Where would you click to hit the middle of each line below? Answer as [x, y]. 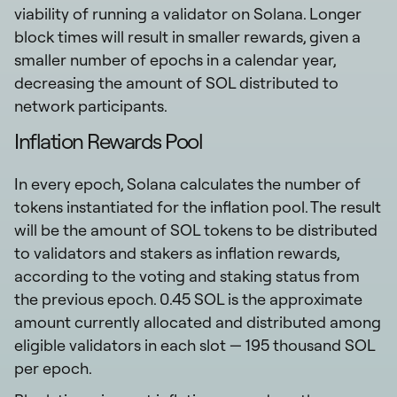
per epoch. [53, 368]
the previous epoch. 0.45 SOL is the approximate [188, 299]
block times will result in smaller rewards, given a [187, 36]
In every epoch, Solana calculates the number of [187, 183]
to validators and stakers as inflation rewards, [177, 253]
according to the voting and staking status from [187, 276]
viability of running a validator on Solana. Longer [188, 13]
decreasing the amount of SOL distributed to [176, 82]
